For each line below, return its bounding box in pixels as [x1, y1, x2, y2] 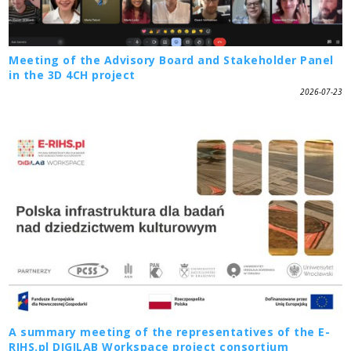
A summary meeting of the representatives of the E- [9, 324, 331, 339]
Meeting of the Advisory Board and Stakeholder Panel [9, 52, 334, 67]
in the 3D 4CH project [9, 67, 136, 82]
